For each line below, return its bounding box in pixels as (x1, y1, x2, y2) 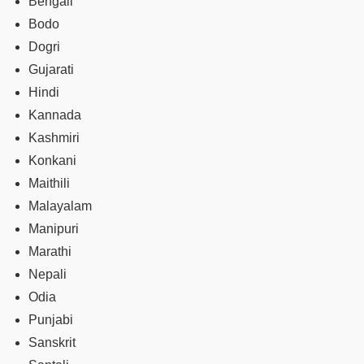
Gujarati (28, 62, 74, 76)
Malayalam (28, 198, 92, 213)
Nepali (28, 266, 67, 281)
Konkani (28, 153, 76, 167)
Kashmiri (28, 130, 80, 145)
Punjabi (28, 312, 73, 327)
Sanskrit (28, 335, 76, 349)
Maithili (28, 175, 70, 190)
